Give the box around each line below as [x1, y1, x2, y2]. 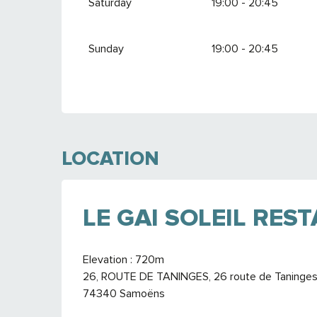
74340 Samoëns [83, 286, 165, 301]
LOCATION [62, 146, 159, 171]
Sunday [88, 41, 125, 56]
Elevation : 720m [83, 252, 164, 267]
